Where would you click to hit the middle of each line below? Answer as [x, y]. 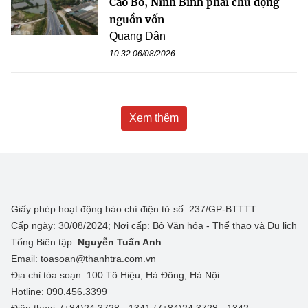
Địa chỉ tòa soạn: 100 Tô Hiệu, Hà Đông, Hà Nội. [117, 275]
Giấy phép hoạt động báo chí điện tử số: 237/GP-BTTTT [134, 209]
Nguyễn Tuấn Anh [120, 242]
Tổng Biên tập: [44, 242]
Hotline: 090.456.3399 [59, 291]
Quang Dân [137, 36]
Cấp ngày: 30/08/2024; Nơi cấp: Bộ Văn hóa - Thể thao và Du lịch [154, 225]
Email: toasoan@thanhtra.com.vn [84, 258]
